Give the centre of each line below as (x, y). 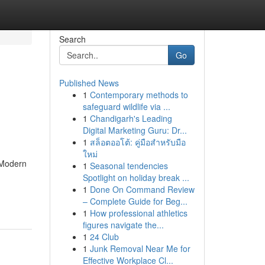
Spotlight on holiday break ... (136, 177)
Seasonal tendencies (129, 166)
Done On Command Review (142, 189)
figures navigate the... (123, 225)
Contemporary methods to (139, 95)
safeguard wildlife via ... (126, 106)
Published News (89, 83)
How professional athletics (138, 213)
